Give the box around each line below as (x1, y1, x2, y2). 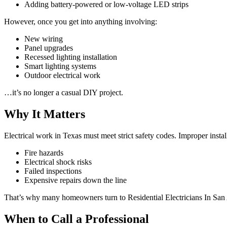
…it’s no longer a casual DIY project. (4, 88, 123, 97)
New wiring (24, 34, 63, 44)
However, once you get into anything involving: (4, 17, 157, 26)
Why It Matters (4, 107, 85, 121)
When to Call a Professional (4, 212, 149, 226)
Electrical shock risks (24, 158, 92, 167)
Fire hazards (24, 148, 63, 158)
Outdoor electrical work (24, 71, 100, 80)
